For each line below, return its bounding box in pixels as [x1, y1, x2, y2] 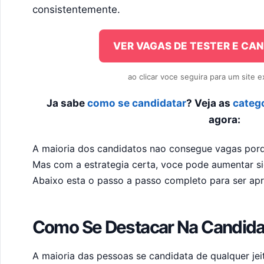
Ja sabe [46, 97, 87, 110]
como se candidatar [87, 97, 186, 110]
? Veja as [186, 97, 233, 110]
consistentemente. [32, 4, 120, 16]
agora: [209, 113, 240, 126]
